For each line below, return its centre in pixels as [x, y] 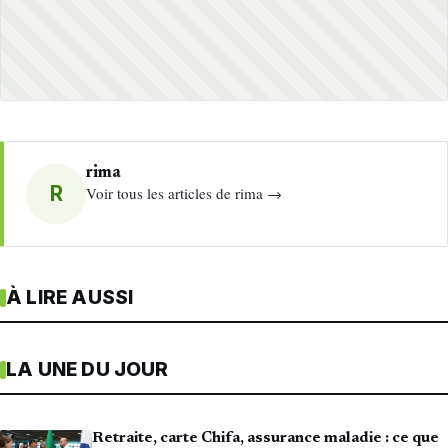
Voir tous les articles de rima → [184, 192]
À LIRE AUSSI [70, 298]
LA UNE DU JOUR [87, 370]
